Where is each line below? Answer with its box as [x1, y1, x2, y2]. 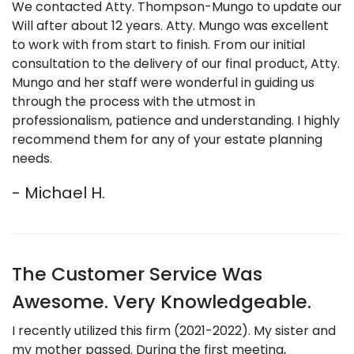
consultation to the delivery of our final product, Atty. [12, 55, 340, 73]
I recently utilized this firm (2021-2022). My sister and [12, 322, 336, 340]
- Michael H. [12, 182, 105, 204]
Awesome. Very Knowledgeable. [12, 288, 311, 314]
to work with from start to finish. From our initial [12, 36, 305, 54]
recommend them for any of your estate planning [12, 130, 322, 149]
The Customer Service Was [12, 261, 262, 287]
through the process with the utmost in [12, 92, 255, 111]
